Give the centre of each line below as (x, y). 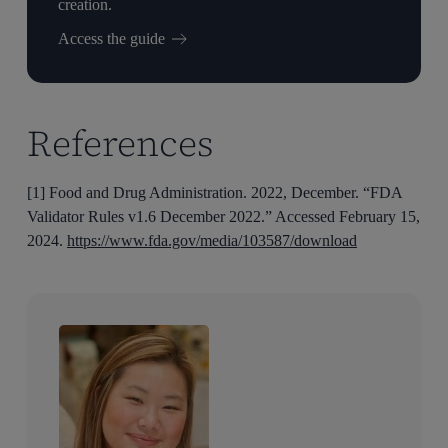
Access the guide (112, 39)
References (121, 144)
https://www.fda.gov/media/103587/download (212, 241)
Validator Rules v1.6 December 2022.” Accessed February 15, (224, 217)
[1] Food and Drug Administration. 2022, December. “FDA (215, 193)
